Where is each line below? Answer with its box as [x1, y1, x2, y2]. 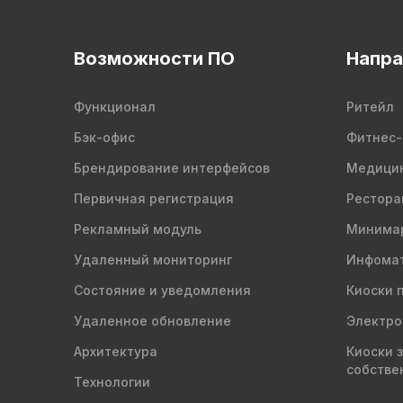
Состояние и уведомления [74, 282, 251, 299]
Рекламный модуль [74, 221, 201, 237]
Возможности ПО [74, 48, 235, 70]
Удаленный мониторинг [74, 252, 232, 268]
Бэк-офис [74, 130, 135, 146]
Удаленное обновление [74, 313, 231, 329]
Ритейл [345, 99, 394, 115]
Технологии [74, 374, 150, 390]
